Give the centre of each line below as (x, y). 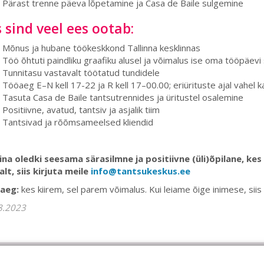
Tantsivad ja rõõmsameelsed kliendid (77, 122)
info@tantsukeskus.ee (140, 171)
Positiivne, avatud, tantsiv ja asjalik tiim (81, 110)
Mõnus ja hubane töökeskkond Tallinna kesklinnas (101, 48)
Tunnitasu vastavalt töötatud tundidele (81, 72)
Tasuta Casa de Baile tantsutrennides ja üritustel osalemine (123, 97)
